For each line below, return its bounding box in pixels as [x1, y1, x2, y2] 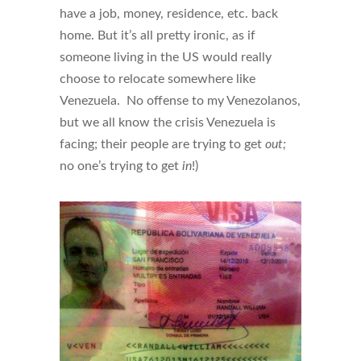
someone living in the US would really [60, 50, 272, 64]
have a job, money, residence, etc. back [60, 6, 278, 20]
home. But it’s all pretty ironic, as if [60, 28, 255, 42]
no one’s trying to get [60, 159, 182, 172]
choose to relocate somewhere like [60, 72, 255, 85]
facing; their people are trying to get [60, 137, 265, 151]
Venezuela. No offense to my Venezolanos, [60, 93, 301, 107]
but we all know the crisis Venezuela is [60, 115, 276, 129]
